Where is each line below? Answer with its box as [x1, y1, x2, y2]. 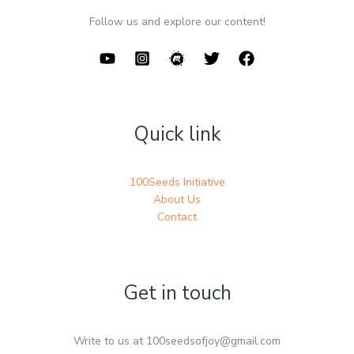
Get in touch [122, 279, 232, 307]
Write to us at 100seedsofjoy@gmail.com [73, 333, 281, 349]
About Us [153, 191, 201, 207]
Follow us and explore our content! [88, 13, 265, 29]
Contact [157, 209, 197, 224]
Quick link [133, 120, 221, 148]
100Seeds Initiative [129, 174, 225, 190]
